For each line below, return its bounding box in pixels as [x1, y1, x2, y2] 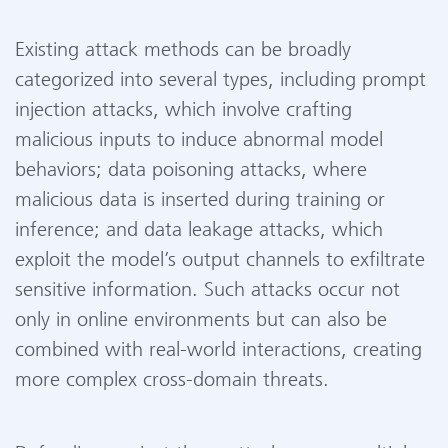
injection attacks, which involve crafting [15, 100, 352, 121]
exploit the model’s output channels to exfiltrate [15, 250, 425, 271]
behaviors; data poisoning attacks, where [15, 160, 367, 181]
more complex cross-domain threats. [15, 370, 329, 391]
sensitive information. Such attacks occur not [15, 280, 400, 301]
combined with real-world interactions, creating [15, 340, 422, 361]
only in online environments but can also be [15, 310, 387, 331]
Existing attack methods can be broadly [15, 40, 351, 61]
